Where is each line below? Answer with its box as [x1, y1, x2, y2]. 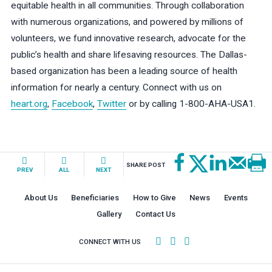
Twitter [97, 98, 126, 109]
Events [223, 192, 248, 202]
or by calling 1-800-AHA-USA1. [126, 98, 256, 109]
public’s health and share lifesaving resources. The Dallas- [10, 49, 247, 60]
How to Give [132, 192, 176, 202]
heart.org [10, 98, 47, 109]
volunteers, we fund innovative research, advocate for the [10, 32, 246, 44]
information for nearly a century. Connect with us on [10, 81, 222, 93]
